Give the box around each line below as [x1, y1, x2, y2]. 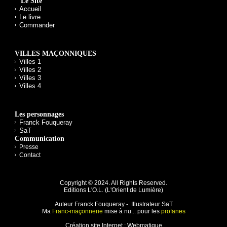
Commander [19, 21, 55, 29]
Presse [19, 143, 39, 151]
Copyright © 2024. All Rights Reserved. [60, 179, 167, 187]
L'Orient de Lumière [107, 186, 161, 194]
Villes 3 [19, 74, 41, 82]
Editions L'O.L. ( [64, 186, 107, 194]
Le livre [19, 13, 41, 21]
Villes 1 [19, 58, 41, 66]
